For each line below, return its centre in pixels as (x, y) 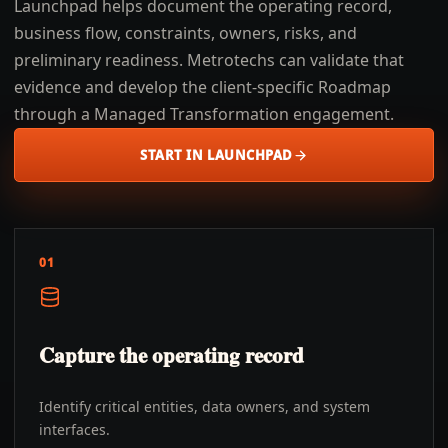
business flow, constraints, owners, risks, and (185, 33)
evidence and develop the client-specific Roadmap (202, 87)
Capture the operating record (171, 355)
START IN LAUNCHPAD (216, 155)
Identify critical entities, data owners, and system (204, 406)
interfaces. (74, 429)
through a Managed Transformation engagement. (204, 114)
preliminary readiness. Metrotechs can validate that (209, 60)
